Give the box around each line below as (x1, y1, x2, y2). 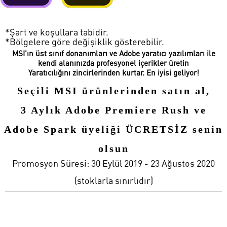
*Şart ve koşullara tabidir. (5, 26, 108, 38)
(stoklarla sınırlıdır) (74, 174, 153, 186)
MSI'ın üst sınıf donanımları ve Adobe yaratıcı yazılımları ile (12, 48, 215, 58)
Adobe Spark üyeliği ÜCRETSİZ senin (4, 123, 223, 135)
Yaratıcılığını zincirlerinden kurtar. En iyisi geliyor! (28, 67, 199, 78)
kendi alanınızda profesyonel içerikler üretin (38, 57, 189, 68)
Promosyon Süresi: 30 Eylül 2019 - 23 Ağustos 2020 (12, 157, 215, 169)
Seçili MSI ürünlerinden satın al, (17, 85, 210, 96)
